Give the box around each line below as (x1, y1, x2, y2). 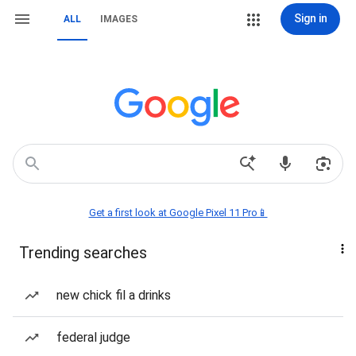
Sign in (293, 12, 327, 25)
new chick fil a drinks (56, 288, 171, 303)
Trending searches (19, 243, 147, 262)
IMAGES (100, 14, 137, 25)
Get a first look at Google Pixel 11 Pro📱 (88, 207, 268, 219)
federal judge (56, 330, 130, 345)
